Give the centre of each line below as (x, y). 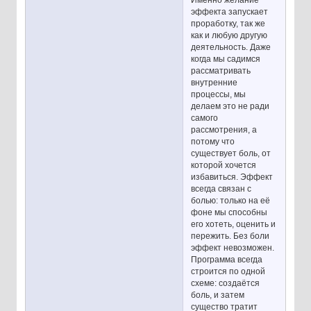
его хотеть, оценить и (234, 224)
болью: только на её (231, 200)
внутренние (215, 82)
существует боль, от (231, 153)
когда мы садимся (226, 59)
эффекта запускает (230, 11)
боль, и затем (218, 295)
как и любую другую (229, 35)
